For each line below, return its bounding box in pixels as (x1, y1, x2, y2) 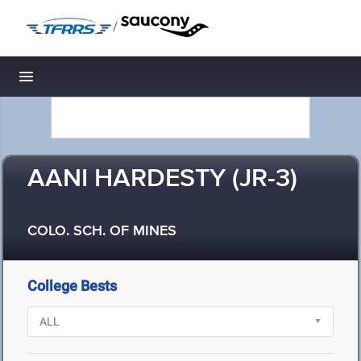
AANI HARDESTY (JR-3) (27, 163, 297, 196)
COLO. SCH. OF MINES (27, 222, 176, 241)
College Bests (27, 277, 117, 294)
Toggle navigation (27, 73, 135, 89)
